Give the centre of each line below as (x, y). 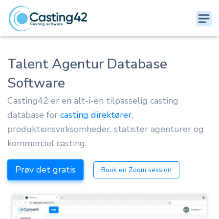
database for (34, 115)
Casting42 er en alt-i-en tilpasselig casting (93, 101)
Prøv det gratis (45, 170)
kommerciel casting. (47, 143)
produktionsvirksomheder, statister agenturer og (106, 129)
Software (36, 83)
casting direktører (96, 115)
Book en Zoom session (136, 170)
